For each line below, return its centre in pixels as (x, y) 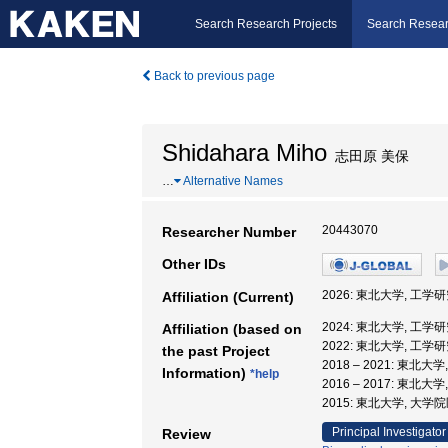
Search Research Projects (266, 24)
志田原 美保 (368, 156)
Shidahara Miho (244, 152)
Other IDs (194, 264)
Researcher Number (229, 232)
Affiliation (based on (232, 329)
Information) (206, 373)
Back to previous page (213, 76)
